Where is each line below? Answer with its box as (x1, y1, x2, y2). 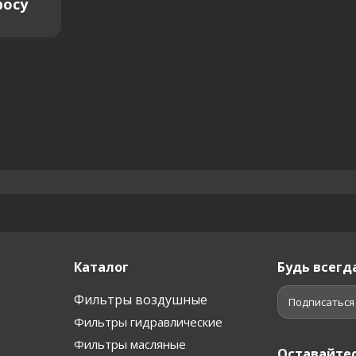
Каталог (74, 257, 129, 276)
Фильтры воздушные (74, 290, 207, 308)
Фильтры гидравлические (74, 313, 222, 330)
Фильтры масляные (74, 335, 186, 352)
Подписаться (288, 294, 354, 309)
